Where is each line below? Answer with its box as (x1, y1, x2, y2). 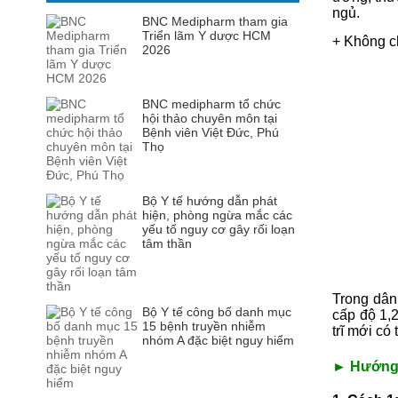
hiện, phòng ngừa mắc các (142, 208, 292, 222)
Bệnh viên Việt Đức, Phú (142, 125, 279, 139)
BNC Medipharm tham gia (142, 14, 288, 28)
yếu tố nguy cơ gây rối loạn (142, 222, 295, 236)
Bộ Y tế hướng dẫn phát (142, 194, 277, 208)
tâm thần (142, 236, 192, 251)
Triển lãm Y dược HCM (142, 28, 271, 43)
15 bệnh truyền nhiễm (142, 319, 266, 333)
